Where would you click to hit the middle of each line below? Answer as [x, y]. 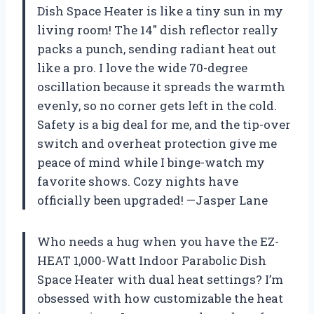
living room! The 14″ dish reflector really [158, 29]
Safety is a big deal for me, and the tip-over [164, 124]
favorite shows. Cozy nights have [138, 181]
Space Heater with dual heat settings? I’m [160, 279]
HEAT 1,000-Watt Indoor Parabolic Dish [152, 260]
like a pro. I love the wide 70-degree [142, 67]
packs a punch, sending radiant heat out [157, 48]
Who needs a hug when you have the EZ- [158, 241]
